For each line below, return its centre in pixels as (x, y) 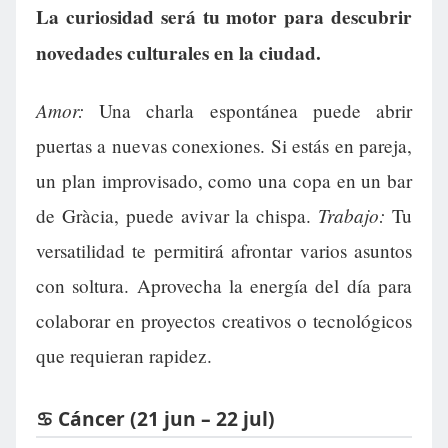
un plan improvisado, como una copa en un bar (224, 180)
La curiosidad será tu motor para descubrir (224, 16)
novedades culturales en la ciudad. (178, 52)
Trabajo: (352, 214)
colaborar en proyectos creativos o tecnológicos (224, 320)
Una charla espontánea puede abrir (248, 110)
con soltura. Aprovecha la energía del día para (224, 285)
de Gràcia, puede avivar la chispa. (177, 215)
